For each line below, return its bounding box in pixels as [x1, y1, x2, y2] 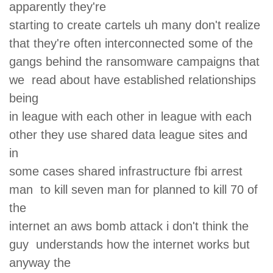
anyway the [9, 255, 78, 269]
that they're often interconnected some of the [9, 36, 260, 50]
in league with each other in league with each [9, 109, 255, 123]
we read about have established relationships [9, 73, 256, 87]
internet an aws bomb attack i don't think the [9, 219, 249, 233]
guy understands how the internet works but [9, 237, 250, 251]
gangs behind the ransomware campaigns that [9, 54, 260, 68]
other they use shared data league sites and [9, 127, 247, 141]
